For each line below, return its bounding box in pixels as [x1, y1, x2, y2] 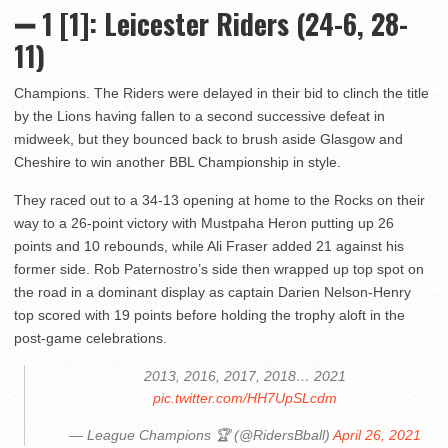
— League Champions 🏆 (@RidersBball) [68, 427, 333, 444]
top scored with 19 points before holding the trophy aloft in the [14, 307, 405, 324]
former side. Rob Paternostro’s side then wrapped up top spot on [14, 261, 424, 278]
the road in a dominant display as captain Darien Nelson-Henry [14, 284, 411, 301]
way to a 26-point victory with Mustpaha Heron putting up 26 [14, 215, 394, 232]
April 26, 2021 [332, 427, 421, 444]
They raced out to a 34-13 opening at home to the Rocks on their [14, 192, 425, 209]
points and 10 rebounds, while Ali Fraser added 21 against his [14, 238, 404, 255]
